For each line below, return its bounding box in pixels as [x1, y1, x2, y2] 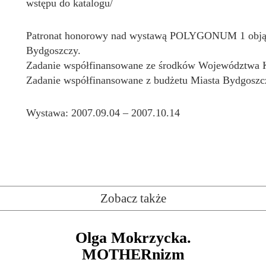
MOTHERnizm [81, 246, 185, 263]
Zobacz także [100, 191, 166, 205]
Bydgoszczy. [26, 45, 81, 56]
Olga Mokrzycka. [75, 229, 191, 246]
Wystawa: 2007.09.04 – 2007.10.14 [26, 107, 180, 119]
